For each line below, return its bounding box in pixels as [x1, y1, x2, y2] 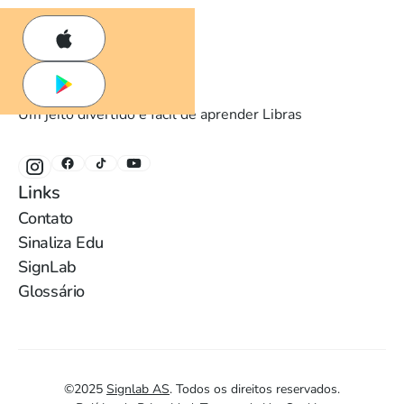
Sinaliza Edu [18, 231, 104, 254]
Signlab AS [106, 380, 170, 398]
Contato [18, 207, 73, 230]
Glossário [18, 280, 86, 303]
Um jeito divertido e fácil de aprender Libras [18, 105, 303, 125]
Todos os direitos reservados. [176, 380, 340, 398]
